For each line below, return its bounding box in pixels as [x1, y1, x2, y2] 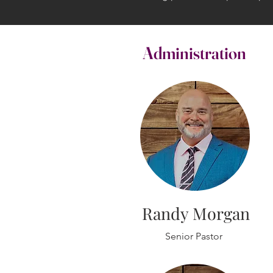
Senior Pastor [165, 230, 222, 242]
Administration [143, 43, 246, 63]
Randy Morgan [141, 202, 250, 224]
